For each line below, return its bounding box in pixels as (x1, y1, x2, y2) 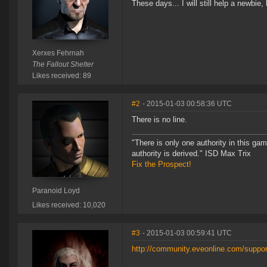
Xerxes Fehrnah (32, 49, 84, 58)
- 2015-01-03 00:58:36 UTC (142, 100, 232, 108)
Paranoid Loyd (32, 187, 80, 195)
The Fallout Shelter (32, 60, 94, 69)
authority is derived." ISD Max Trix (132, 149, 251, 159)
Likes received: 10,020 (32, 201, 105, 210)
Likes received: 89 (32, 72, 91, 80)
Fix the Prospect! (132, 160, 191, 169)
